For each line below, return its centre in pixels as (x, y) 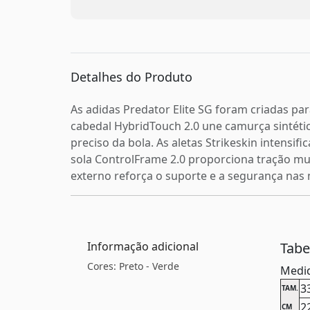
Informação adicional (143, 246)
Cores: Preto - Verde (133, 266)
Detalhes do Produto (131, 76)
